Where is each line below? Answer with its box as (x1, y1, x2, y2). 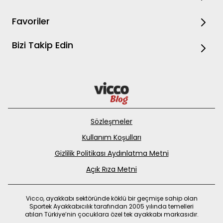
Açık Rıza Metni (86, 164, 137, 175)
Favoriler (12, 15, 50, 28)
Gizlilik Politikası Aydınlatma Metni (54, 148, 169, 159)
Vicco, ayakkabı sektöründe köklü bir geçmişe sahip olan (25, 194, 198, 203)
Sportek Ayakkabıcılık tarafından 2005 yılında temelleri (29, 202, 194, 211)
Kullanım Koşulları (82, 132, 141, 143)
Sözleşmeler (91, 116, 132, 127)
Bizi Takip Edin (12, 39, 73, 52)
